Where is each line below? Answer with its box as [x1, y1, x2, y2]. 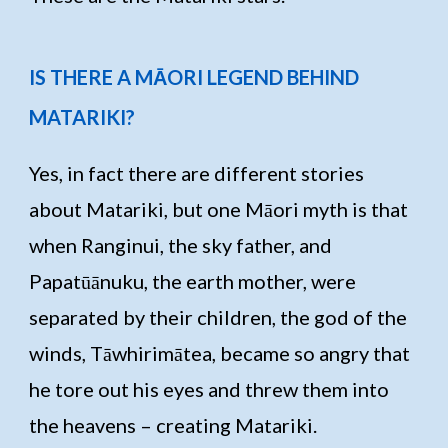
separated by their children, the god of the [29, 304, 408, 329]
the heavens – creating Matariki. [29, 412, 318, 437]
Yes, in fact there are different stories [29, 160, 365, 185]
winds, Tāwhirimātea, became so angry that [29, 340, 411, 365]
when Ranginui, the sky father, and [29, 232, 333, 257]
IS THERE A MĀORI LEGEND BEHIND [29, 64, 360, 89]
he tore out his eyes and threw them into [29, 376, 390, 401]
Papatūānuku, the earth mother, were [29, 268, 357, 293]
